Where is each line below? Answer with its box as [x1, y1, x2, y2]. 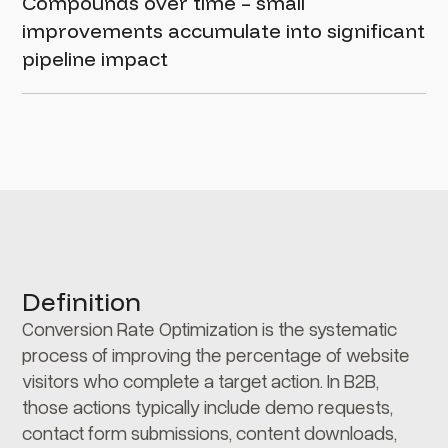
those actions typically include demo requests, [22, 395, 394, 418]
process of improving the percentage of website [22, 343, 411, 366]
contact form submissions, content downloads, [22, 421, 398, 444]
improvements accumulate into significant [22, 18, 426, 43]
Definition [22, 285, 142, 317]
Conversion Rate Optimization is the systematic [22, 317, 398, 340]
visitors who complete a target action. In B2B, [22, 369, 380, 392]
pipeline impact [22, 46, 169, 71]
